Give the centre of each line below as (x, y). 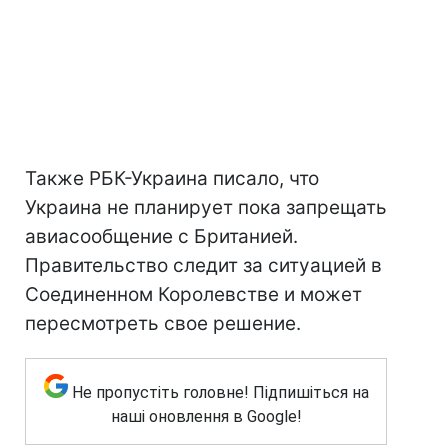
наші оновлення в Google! (206, 417)
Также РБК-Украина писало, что (172, 179)
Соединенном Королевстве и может (193, 295)
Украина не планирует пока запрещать (206, 208)
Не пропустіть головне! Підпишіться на (220, 393)
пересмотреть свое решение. (163, 324)
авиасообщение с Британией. (161, 237)
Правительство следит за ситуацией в (203, 266)
